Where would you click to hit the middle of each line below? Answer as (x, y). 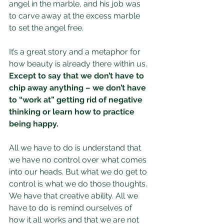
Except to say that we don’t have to (77, 76)
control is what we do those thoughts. (79, 184)
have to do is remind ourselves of (71, 208)
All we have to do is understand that (76, 148)
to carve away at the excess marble (75, 16)
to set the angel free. (46, 28)
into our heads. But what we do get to (79, 172)
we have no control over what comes (79, 160)
